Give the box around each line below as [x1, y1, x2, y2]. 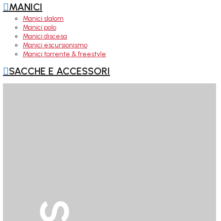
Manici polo [23, 23, 56, 32]
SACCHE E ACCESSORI [9, 65, 110, 77]
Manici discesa [23, 32, 67, 40]
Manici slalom [23, 14, 64, 23]
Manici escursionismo [23, 41, 87, 49]
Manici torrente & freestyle [23, 50, 106, 58]
